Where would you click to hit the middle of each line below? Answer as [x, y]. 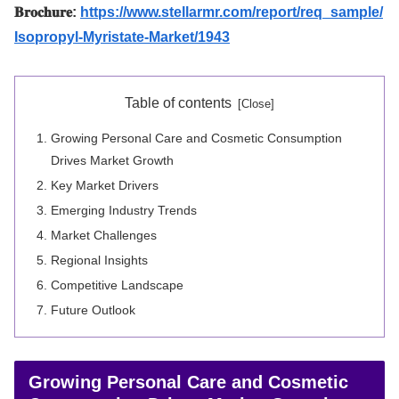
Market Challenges [104, 235]
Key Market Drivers [105, 186]
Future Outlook [94, 309]
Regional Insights [100, 260]
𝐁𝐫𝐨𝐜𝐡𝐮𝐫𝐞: [47, 12]
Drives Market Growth [113, 161]
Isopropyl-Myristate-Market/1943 [122, 37]
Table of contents [179, 102]
